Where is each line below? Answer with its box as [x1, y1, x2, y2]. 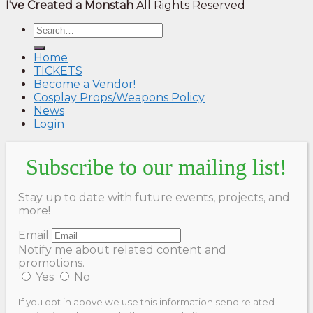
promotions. [18, 256, 85, 270]
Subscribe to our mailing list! [26, 154, 287, 180]
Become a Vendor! [34, 77, 136, 91]
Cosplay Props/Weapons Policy [34, 90, 205, 104]
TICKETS [34, 64, 82, 78]
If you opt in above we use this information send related [18, 296, 275, 307]
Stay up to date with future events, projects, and [18, 190, 290, 204]
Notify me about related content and [18, 242, 226, 256]
